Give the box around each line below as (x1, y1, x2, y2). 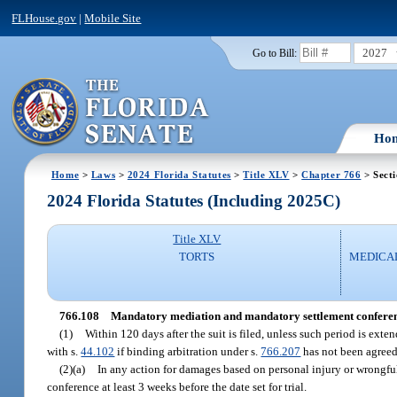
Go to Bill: (252, 47, 297, 58)
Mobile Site (84, 11, 142, 25)
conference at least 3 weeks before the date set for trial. (47, 379, 307, 393)
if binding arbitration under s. (114, 344, 261, 358)
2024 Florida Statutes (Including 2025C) (47, 191, 341, 211)
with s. (47, 344, 82, 358)
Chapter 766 (301, 168, 362, 180)
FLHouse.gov (12, 11, 77, 25)
